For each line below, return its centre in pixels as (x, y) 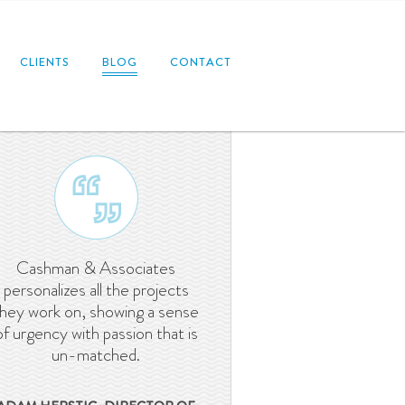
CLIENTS (45, 62)
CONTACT (201, 62)
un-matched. (96, 355)
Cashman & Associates (96, 268)
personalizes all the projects (96, 290)
